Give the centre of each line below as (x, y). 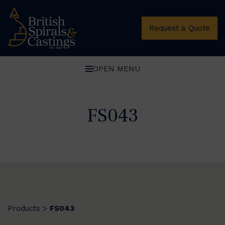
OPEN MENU (116, 69)
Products (24, 208)
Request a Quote (180, 28)
